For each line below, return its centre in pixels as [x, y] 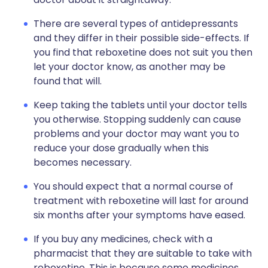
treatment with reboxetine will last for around [141, 201]
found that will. [68, 81]
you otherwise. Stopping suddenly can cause [137, 119]
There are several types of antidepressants [136, 24]
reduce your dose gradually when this [121, 148]
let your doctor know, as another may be [130, 67]
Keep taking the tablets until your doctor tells [140, 105]
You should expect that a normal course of [133, 186]
